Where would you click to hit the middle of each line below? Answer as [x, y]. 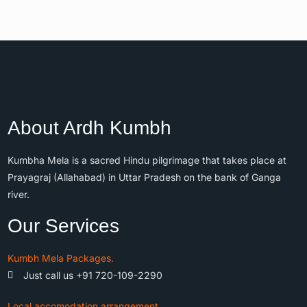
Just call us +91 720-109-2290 [93, 275]
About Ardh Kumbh [89, 128]
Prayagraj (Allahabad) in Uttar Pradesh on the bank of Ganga [144, 177]
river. [19, 195]
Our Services [63, 226]
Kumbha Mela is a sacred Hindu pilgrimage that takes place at [147, 160]
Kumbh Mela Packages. [61, 258]
